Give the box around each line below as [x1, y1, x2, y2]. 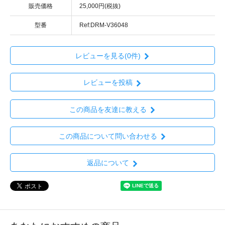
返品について [86, 159, 129, 167]
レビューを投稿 [83, 78, 133, 87]
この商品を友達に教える [69, 105, 147, 114]
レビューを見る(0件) [75, 52, 141, 60]
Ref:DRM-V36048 [79, 21, 128, 29]
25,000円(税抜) [79, 2, 121, 10]
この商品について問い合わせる [58, 132, 157, 140]
